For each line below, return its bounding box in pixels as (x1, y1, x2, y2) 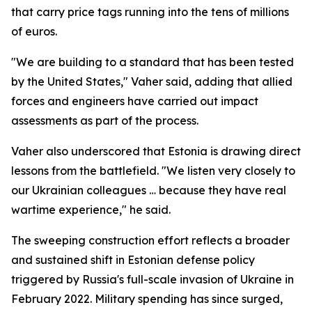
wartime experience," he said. (11, 203, 171, 217)
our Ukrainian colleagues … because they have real (11, 183, 286, 197)
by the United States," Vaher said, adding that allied (11, 75, 292, 88)
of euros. (11, 24, 57, 38)
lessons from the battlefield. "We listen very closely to (11, 164, 295, 178)
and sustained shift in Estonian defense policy (11, 253, 255, 267)
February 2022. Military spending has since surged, (11, 292, 283, 306)
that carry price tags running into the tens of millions (11, 5, 289, 19)
